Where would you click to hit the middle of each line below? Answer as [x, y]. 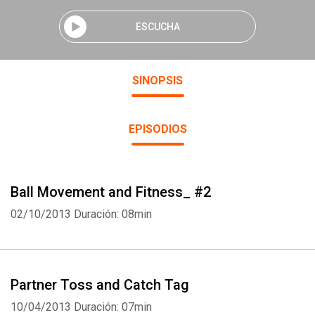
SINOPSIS [157, 81]
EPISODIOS [157, 129]
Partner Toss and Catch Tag [100, 285]
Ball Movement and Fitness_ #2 [111, 192]
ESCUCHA [157, 26]
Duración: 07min [113, 307]
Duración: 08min [113, 214]
